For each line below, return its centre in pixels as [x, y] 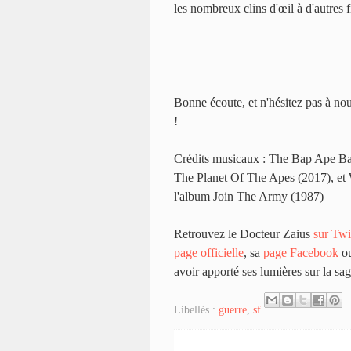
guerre [233, 309]
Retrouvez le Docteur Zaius [244, 233]
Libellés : [196, 309]
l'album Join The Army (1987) [249, 196]
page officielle [209, 252]
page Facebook [301, 252]
